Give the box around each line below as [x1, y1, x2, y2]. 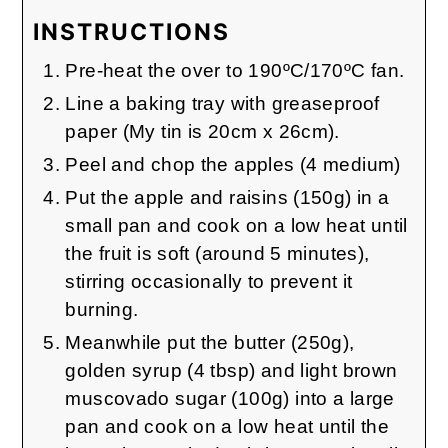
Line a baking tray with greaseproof [65, 92, 380, 114]
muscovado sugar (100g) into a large [65, 387, 395, 409]
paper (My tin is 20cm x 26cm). [65, 120, 346, 142]
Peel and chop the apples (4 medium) [65, 153, 401, 175]
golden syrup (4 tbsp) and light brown [65, 359, 398, 381]
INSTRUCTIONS [33, 17, 231, 46]
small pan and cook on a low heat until [65, 214, 408, 236]
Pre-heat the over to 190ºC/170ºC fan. [65, 59, 405, 81]
